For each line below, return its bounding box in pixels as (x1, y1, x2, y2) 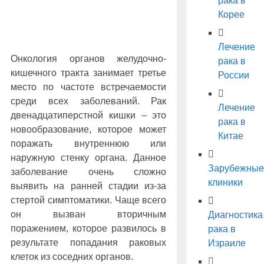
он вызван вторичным (10, 209, 167, 220)
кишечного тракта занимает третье (10, 68, 167, 78)
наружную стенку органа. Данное (10, 153, 167, 163)
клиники (207, 177, 243, 188)
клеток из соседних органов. (10, 252, 133, 262)
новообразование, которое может (10, 124, 167, 135)
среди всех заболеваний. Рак (10, 96, 167, 107)
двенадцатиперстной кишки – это (10, 110, 167, 121)
